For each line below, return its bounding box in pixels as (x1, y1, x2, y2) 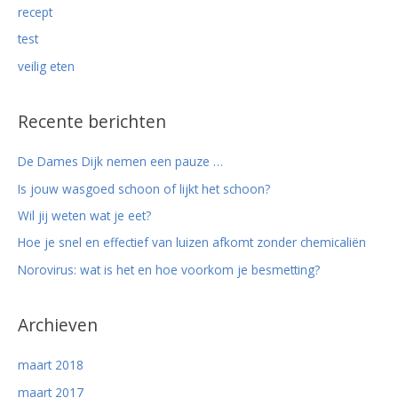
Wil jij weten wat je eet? (18, 207, 151, 225)
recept (18, 3, 52, 20)
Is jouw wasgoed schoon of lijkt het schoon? (18, 179, 270, 197)
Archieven (18, 314, 98, 338)
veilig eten (18, 57, 75, 75)
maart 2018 (18, 356, 84, 374)
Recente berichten (18, 110, 166, 134)
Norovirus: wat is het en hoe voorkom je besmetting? (18, 260, 320, 278)
